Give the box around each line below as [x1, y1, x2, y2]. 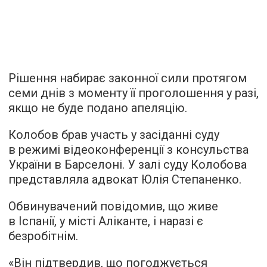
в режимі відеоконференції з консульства [8, 142, 249, 157]
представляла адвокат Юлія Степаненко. [8, 172, 241, 187]
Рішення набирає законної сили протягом [8, 70, 247, 85]
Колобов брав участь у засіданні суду [8, 127, 219, 142]
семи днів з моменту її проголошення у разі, [8, 85, 259, 100]
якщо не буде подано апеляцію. [8, 100, 187, 115]
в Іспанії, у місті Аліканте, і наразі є [8, 213, 203, 228]
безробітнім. [8, 228, 78, 243]
